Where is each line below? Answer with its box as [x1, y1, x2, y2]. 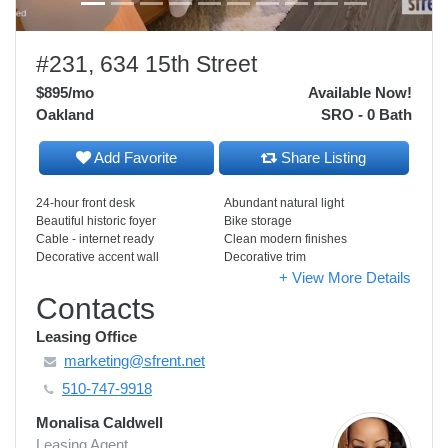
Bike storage [224, 214, 292, 228]
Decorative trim [224, 250, 306, 264]
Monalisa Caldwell [36, 414, 163, 431]
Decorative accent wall [36, 250, 159, 264]
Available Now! [308, 84, 412, 101]
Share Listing [277, 149, 367, 166]
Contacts [36, 291, 155, 325]
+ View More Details [279, 269, 411, 286]
